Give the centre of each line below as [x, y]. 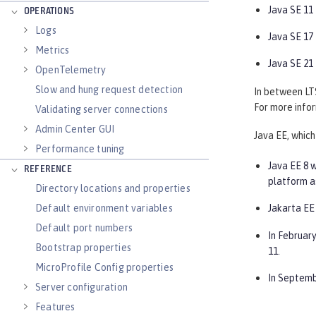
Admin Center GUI [75, 129]
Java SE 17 [291, 37]
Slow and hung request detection [109, 90]
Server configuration [81, 287]
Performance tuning [80, 149]
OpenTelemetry [71, 70]
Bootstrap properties [83, 248]
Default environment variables [104, 208]
